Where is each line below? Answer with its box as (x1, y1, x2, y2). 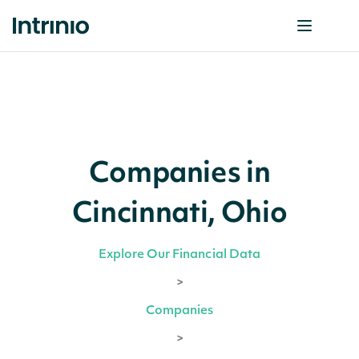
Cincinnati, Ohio (71, 201, 288, 229)
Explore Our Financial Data (98, 249, 261, 261)
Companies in (88, 161, 271, 189)
